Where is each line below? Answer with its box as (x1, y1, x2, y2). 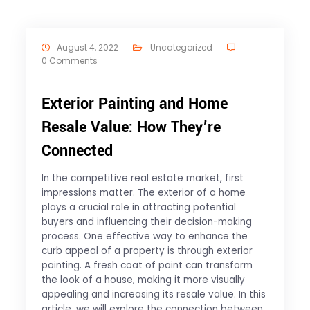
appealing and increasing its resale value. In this (41, 288, 266, 302)
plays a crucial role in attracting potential (41, 201, 236, 215)
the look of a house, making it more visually (41, 273, 245, 287)
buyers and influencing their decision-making (41, 215, 252, 229)
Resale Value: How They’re (41, 116, 221, 139)
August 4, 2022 (57, 42, 119, 54)
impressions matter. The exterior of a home (41, 186, 246, 200)
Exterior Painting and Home (41, 93, 228, 116)
